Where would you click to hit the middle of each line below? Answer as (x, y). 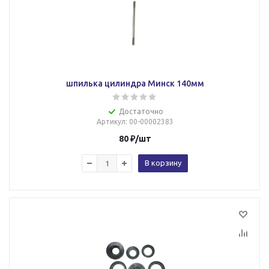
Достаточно (141, 111)
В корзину (163, 163)
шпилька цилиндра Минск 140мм (135, 83)
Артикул (111, 122)
